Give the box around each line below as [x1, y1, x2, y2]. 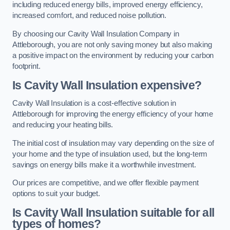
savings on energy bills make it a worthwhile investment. [12, 160, 196, 169]
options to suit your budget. [12, 189, 100, 198]
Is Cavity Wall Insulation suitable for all [12, 205, 215, 219]
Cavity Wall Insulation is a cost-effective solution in [12, 99, 177, 108]
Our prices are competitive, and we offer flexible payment [12, 179, 199, 187]
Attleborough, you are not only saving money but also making [12, 40, 212, 49]
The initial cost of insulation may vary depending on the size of [12, 139, 214, 147]
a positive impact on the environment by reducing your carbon [12, 51, 214, 60]
